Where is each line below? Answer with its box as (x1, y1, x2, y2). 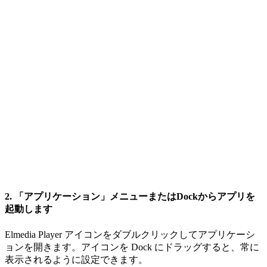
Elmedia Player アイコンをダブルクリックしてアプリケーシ (5, 229, 255, 240)
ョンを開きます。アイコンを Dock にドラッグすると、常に (5, 241, 259, 252)
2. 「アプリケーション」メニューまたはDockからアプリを (5, 191, 255, 202)
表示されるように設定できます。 (5, 254, 148, 265)
